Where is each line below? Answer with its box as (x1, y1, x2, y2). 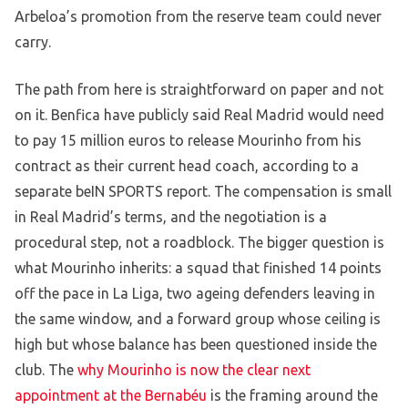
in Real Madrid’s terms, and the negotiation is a (15, 209, 327, 226)
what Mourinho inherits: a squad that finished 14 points (15, 260, 382, 277)
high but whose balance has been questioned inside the (15, 336, 377, 353)
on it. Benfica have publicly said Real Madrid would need (15, 107, 384, 124)
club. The (15, 362, 77, 379)
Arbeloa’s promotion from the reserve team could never (15, 8, 382, 25)
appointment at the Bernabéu (15, 387, 207, 404)
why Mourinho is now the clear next (77, 362, 311, 379)
